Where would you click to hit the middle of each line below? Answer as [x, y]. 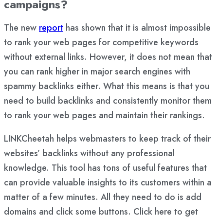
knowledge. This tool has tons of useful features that [105, 168]
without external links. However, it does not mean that [108, 57]
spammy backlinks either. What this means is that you [107, 86]
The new [21, 28]
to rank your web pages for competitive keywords [101, 42]
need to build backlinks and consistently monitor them [108, 101]
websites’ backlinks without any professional [89, 153]
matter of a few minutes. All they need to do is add [103, 197]
